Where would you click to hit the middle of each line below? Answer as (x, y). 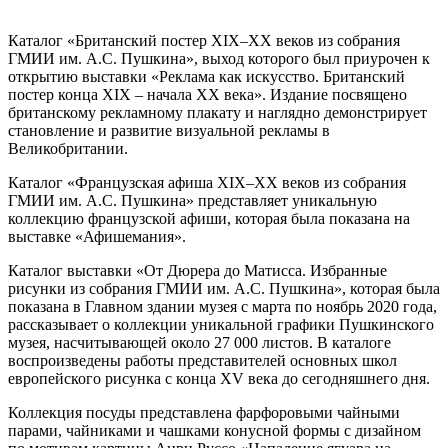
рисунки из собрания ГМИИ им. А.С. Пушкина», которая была (224, 288)
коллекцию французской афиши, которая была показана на (209, 218)
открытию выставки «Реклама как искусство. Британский (206, 76)
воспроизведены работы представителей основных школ (202, 360)
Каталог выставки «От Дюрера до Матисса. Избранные (197, 270)
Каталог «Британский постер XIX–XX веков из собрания (204, 40)
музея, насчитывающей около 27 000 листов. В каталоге (199, 342)
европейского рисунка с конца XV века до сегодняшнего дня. (219, 378)
